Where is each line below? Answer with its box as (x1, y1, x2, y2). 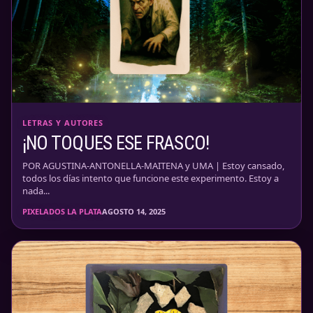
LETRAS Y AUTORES (22, 117, 104, 128)
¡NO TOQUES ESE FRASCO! (22, 132, 210, 154)
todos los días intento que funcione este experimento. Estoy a (22, 172, 279, 184)
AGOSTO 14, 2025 (102, 206, 166, 217)
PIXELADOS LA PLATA (22, 206, 102, 217)
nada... (22, 184, 50, 197)
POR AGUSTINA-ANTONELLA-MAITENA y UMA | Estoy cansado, (22, 159, 284, 172)
